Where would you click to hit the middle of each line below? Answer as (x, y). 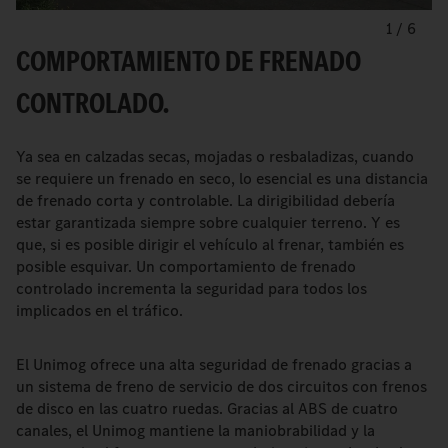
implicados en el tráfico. (99, 311)
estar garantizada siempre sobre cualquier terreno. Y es (208, 223)
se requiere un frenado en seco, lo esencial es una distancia (222, 179)
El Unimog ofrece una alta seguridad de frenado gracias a (214, 365)
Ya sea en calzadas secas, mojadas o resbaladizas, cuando (215, 157)
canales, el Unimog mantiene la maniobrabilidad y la (195, 431)
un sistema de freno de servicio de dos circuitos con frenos (221, 387)
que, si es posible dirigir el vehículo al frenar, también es (210, 245)
